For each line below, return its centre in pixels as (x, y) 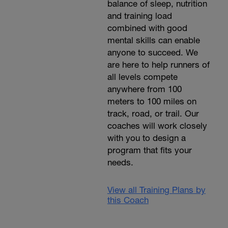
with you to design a (146, 138)
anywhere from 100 (144, 89)
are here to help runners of (158, 65)
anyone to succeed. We (152, 52)
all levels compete (142, 77)
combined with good (147, 28)
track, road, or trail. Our (153, 113)
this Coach (128, 200)
